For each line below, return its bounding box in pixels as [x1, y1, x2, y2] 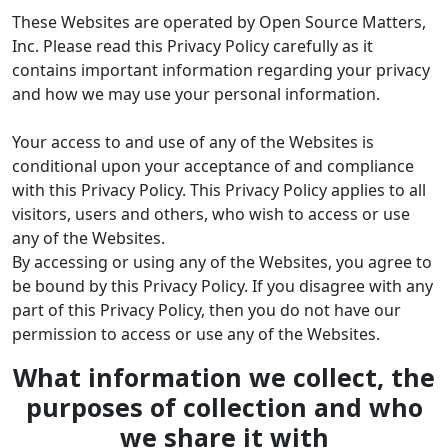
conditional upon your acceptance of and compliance [12, 154, 414, 177]
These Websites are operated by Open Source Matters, [12, 10, 426, 33]
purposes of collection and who [25, 389, 423, 424]
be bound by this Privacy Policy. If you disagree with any [12, 274, 433, 297]
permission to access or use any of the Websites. [12, 322, 380, 345]
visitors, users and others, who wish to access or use [12, 202, 410, 225]
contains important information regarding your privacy [12, 58, 430, 81]
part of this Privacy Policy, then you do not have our [12, 298, 401, 321]
